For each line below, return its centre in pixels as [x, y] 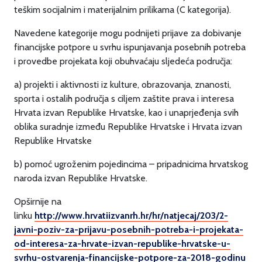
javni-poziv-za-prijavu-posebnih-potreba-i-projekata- [129, 230]
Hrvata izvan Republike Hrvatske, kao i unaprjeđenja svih [126, 113]
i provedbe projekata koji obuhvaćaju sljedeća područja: [123, 61]
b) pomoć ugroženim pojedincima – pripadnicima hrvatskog [131, 164]
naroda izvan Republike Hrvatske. [81, 178]
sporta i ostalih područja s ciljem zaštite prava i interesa [124, 99]
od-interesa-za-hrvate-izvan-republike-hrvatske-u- [122, 244]
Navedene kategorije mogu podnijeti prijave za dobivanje [128, 33]
